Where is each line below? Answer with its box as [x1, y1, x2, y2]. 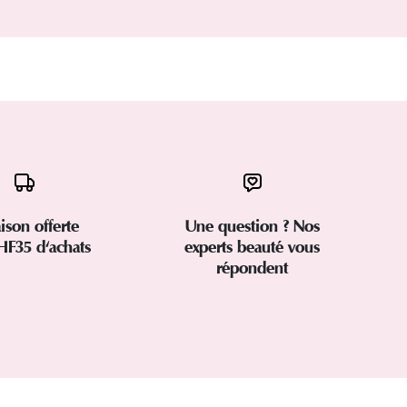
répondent [216, 258, 289, 279]
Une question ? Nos [184, 216, 320, 237]
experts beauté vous [184, 237, 321, 258]
